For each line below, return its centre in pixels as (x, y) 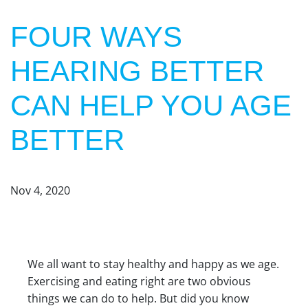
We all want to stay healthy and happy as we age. (153, 264)
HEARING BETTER (137, 71)
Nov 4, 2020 (40, 191)
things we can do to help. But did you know (138, 299)
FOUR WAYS (96, 37)
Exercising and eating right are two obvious (139, 282)
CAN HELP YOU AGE (151, 106)
